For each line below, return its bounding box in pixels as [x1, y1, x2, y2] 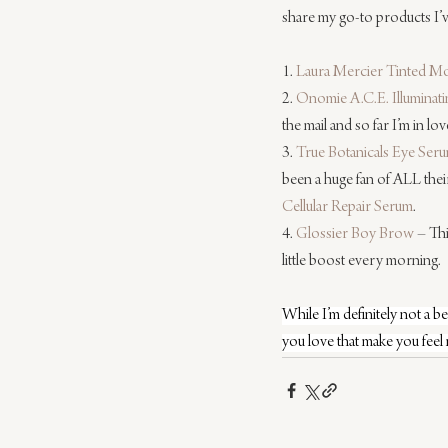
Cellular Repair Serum [282, 198, 413, 217]
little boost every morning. [282, 252, 441, 271]
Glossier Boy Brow [296, 225, 414, 244]
